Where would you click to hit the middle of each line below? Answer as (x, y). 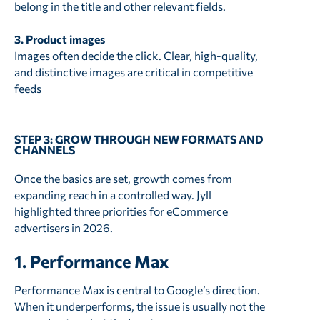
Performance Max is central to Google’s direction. (137, 289)
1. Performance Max (91, 261)
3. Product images (59, 39)
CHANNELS (44, 149)
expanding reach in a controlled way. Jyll (112, 194)
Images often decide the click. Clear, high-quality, (136, 56)
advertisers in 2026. (63, 227)
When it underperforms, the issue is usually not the (139, 306)
